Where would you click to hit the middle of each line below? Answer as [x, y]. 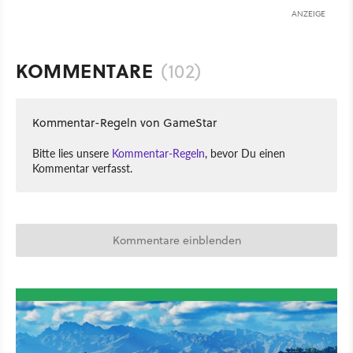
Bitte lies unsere [72, 152]
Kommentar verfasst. [82, 167]
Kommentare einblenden [176, 240]
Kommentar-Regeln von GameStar [124, 122]
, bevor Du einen [245, 152]
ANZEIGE [308, 13]
